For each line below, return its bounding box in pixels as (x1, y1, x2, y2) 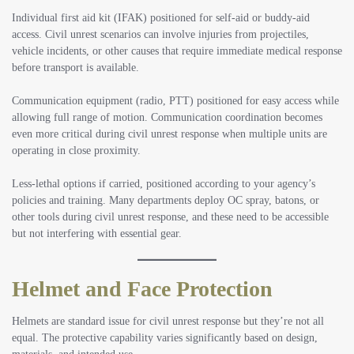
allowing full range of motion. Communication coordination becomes (12, 111, 322, 123)
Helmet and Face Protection (12, 276, 273, 301)
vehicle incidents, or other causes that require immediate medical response (12, 44, 342, 57)
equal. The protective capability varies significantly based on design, (12, 332, 318, 345)
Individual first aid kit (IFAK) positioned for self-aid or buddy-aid (12, 11, 310, 24)
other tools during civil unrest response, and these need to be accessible (12, 210, 329, 223)
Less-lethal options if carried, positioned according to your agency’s (12, 177, 315, 190)
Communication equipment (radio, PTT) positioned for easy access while (12, 94, 339, 107)
